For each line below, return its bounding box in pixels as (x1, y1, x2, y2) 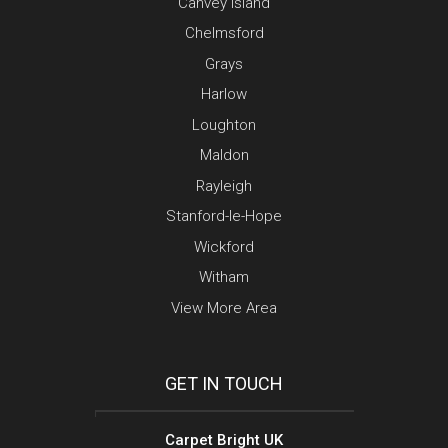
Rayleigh (196, 176, 252, 195)
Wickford (194, 237, 254, 256)
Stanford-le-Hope (166, 207, 282, 226)
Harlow (201, 85, 247, 104)
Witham (199, 268, 249, 287)
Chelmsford (184, 24, 264, 43)
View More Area (171, 298, 277, 317)
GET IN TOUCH (165, 373, 283, 395)
